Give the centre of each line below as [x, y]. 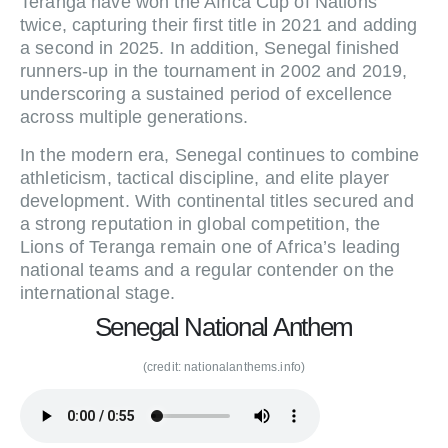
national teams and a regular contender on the [207, 270]
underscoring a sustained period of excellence [206, 94]
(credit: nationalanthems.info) [224, 367]
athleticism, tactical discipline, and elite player [205, 178]
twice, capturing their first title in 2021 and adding [219, 25]
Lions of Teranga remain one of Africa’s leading [210, 247]
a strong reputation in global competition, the [200, 224]
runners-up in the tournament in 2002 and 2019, [214, 71]
